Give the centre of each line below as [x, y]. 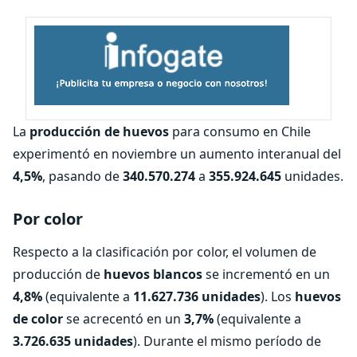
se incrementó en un [266, 274]
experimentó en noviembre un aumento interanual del [177, 154]
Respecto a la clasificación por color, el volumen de [165, 252]
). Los [278, 296]
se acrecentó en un [125, 319]
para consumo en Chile [241, 131]
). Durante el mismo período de [227, 341]
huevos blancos [153, 274]
